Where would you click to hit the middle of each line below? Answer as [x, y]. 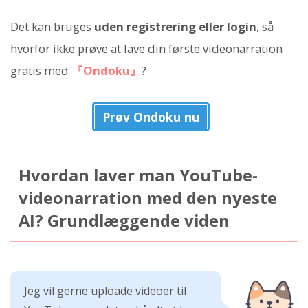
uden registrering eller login [175, 26]
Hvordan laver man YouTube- [138, 175]
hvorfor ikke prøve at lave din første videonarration [146, 48]
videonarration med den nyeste [147, 198]
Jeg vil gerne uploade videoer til [105, 291]
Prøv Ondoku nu [151, 117]
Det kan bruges [52, 26]
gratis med [41, 70]
